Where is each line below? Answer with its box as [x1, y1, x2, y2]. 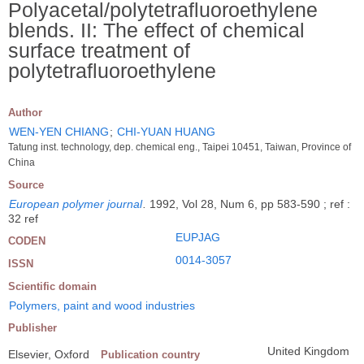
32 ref [8, 211, 38, 225]
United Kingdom [267, 344, 349, 357]
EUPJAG [175, 230, 220, 244]
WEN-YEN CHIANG [9, 124, 109, 138]
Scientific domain [8, 279, 97, 292]
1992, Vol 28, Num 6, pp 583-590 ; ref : [149, 197, 350, 210]
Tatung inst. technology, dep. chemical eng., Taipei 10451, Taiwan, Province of [8, 141, 351, 153]
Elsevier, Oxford [8, 347, 89, 361]
